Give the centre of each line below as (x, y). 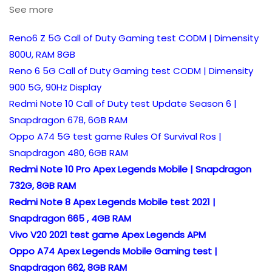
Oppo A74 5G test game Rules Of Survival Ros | (115, 136)
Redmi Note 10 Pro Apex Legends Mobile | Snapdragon (130, 169)
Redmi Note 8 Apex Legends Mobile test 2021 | (112, 202)
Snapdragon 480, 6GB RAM (69, 152)
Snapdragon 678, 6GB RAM (68, 120)
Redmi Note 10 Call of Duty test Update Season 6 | (123, 103)
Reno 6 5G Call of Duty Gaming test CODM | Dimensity (131, 70)
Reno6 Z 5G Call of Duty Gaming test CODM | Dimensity (134, 38)
